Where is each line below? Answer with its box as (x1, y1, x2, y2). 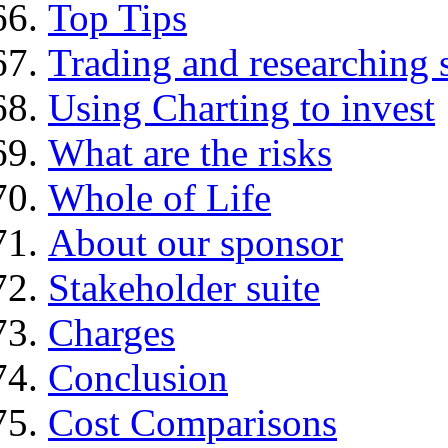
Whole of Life (48, 176, 271, 220)
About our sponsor (48, 221, 343, 265)
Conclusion (48, 356, 228, 400)
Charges (48, 311, 175, 355)
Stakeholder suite (48, 266, 320, 310)
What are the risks (48, 131, 332, 175)
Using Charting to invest (48, 86, 435, 130)
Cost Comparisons (48, 401, 337, 445)
